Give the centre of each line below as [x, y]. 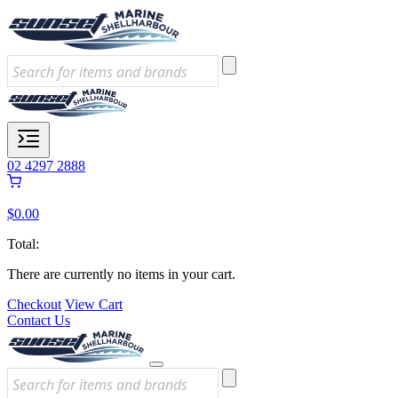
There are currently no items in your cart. [121, 274]
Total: [23, 244]
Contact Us [39, 320]
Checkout [34, 304]
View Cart [94, 304]
